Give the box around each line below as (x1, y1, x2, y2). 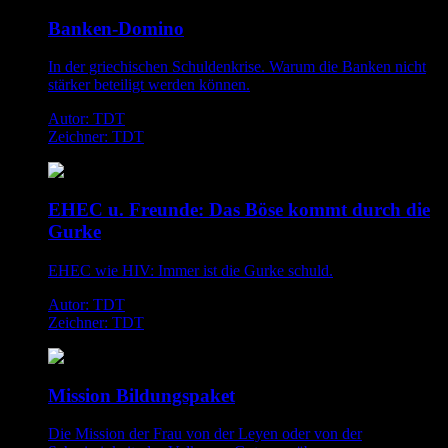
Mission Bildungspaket (48, 384, 235, 406)
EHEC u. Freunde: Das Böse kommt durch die (48, 199, 430, 221)
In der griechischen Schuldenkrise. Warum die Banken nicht (48, 58, 426, 76)
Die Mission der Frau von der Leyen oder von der (48, 425, 362, 443)
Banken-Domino (48, 17, 184, 39)
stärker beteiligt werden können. (48, 76, 250, 94)
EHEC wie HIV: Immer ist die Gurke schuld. (48, 261, 333, 279)
